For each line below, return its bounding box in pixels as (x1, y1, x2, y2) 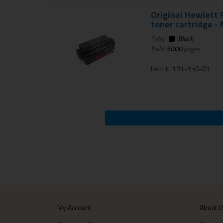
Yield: (150, 43, 166, 54)
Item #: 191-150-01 (150, 63, 210, 74)
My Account (57, 202, 92, 213)
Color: (150, 33, 169, 44)
